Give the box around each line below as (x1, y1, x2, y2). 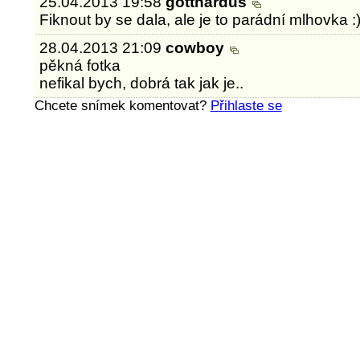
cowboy (166, 39, 229, 56)
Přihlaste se (210, 98, 282, 113)
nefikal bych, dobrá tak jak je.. (39, 75, 244, 92)
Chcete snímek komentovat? (34, 98, 211, 113)
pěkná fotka (39, 57, 121, 74)
